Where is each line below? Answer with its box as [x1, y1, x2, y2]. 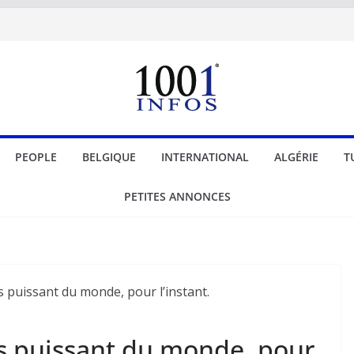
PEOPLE [14, 149, 57, 164]
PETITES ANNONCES [123, 189, 231, 204]
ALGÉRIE [273, 149, 318, 164]
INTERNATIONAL [160, 149, 249, 164]
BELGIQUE [81, 149, 136, 164]
